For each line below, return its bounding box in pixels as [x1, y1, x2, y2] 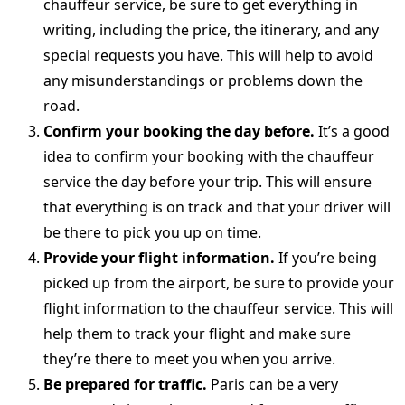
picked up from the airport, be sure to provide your [43, 273, 394, 294]
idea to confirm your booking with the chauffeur [43, 146, 374, 167]
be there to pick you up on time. [43, 222, 261, 243]
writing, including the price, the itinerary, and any [43, 20, 379, 41]
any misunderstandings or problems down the [43, 71, 363, 91]
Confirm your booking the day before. [43, 121, 315, 142]
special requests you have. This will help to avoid [43, 45, 373, 66]
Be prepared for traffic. [43, 374, 207, 395]
